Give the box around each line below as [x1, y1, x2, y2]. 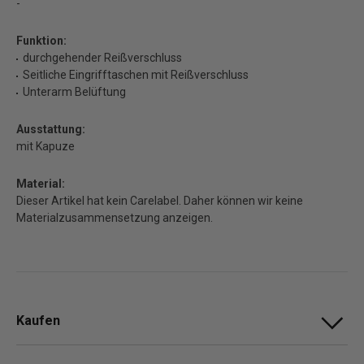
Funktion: [16, 33, 67, 47]
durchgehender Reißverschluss [23, 50, 182, 64]
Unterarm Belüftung [23, 84, 126, 98]
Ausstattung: [16, 122, 85, 136]
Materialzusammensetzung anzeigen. [16, 210, 213, 224]
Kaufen [16, 312, 60, 328]
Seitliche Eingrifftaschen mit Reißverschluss [23, 67, 249, 81]
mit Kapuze [16, 139, 75, 153]
